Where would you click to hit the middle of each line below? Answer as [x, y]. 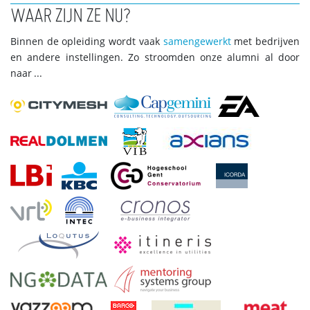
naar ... [26, 74]
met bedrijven [265, 42]
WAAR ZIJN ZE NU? [70, 17]
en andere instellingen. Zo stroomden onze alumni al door [155, 58]
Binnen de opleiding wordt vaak [87, 42]
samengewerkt [197, 42]
